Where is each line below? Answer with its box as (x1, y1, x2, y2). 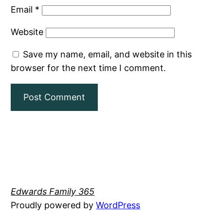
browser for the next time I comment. (11, 63, 166, 73)
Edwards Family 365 (11, 186, 95, 197)
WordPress (96, 200, 141, 211)
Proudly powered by (11, 200, 96, 211)
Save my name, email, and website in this (23, 49, 192, 60)
